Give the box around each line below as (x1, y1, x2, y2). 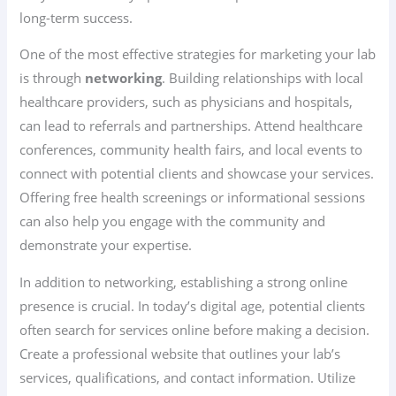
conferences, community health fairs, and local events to (19, 141, 363, 159)
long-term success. (19, 8, 133, 27)
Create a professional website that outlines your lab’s (19, 345, 341, 363)
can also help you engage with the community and (19, 212, 326, 231)
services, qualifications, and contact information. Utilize (19, 369, 356, 387)
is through (19, 69, 86, 88)
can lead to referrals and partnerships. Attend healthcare (19, 117, 363, 135)
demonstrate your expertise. (19, 236, 193, 255)
